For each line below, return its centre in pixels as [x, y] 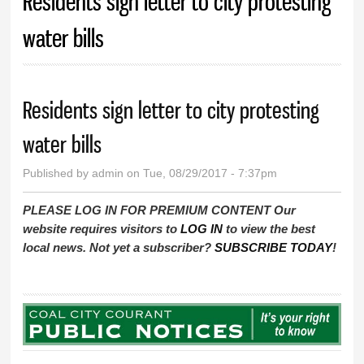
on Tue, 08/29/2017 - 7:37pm [201, 173]
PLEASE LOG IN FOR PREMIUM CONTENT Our [160, 210]
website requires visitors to [102, 229]
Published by [58, 173]
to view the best [269, 229]
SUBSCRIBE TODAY [274, 248]
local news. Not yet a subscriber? [119, 248]
